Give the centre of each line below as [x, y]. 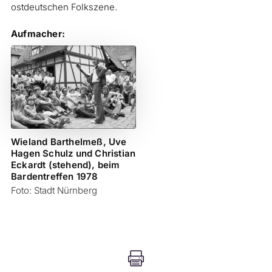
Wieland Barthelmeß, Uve [69, 142]
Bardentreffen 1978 [54, 177]
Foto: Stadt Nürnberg [54, 191]
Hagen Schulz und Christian [73, 154]
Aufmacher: [38, 33]
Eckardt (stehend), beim [65, 165]
